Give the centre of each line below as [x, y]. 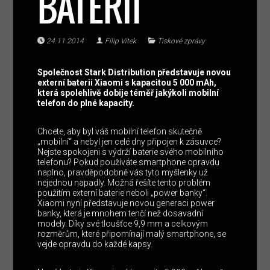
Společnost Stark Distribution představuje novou [134, 73]
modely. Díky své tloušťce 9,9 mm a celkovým [123, 224]
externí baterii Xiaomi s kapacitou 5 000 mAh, [127, 83]
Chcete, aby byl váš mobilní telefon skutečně [120, 132]
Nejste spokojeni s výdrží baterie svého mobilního [131, 152]
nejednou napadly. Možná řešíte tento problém [124, 183]
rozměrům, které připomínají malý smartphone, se [132, 234]
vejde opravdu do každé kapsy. [95, 244]
